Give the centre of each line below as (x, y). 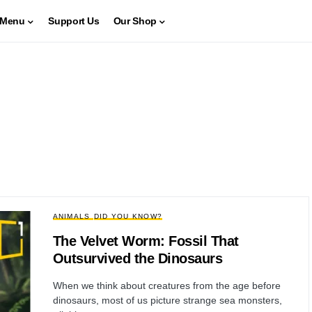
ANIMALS (71, 216)
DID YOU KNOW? (128, 216)
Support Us (74, 21)
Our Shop (135, 21)
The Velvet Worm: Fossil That (146, 241)
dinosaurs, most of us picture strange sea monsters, (167, 300)
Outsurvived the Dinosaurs (137, 258)
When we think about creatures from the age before (166, 286)
